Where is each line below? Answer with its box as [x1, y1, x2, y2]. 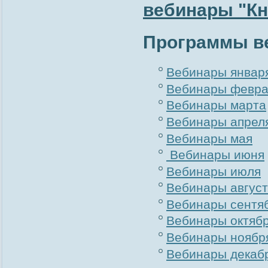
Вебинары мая [166, 131, 252, 145]
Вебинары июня [166, 148, 264, 162]
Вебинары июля [166, 164, 261, 178]
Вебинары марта [166, 98, 266, 112]
